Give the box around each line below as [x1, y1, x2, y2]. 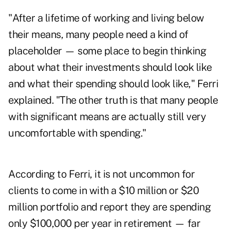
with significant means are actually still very [8, 110, 206, 123]
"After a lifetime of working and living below [8, 12, 204, 25]
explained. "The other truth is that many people [8, 94, 218, 107]
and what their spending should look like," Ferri [8, 78, 218, 90]
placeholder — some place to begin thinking [8, 45, 206, 57]
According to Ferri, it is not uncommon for [8, 168, 195, 181]
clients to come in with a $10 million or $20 [8, 184, 199, 197]
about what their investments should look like [8, 61, 212, 74]
